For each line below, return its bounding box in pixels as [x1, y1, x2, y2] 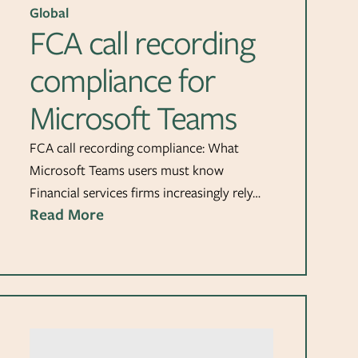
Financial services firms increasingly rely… [29, 183, 261, 203]
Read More [29, 204, 104, 226]
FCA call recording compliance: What [29, 138, 239, 158]
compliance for [29, 57, 215, 105]
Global [29, 3, 69, 23]
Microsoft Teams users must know [29, 161, 224, 181]
